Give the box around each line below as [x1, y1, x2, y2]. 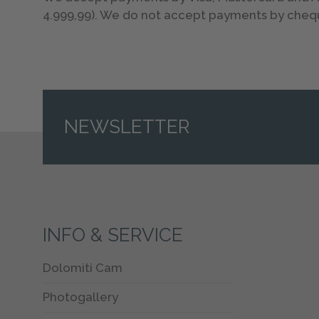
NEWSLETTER [64, 116, 190, 138]
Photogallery [43, 289, 119, 304]
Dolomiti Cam [43, 260, 123, 275]
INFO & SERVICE [43, 224, 184, 246]
